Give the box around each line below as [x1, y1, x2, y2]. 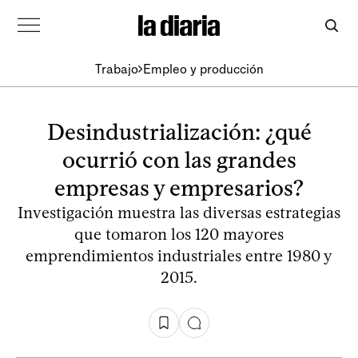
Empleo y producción [142, 61, 264, 77]
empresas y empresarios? [54, 174, 304, 201]
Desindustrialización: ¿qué [46, 118, 312, 145]
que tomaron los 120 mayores [74, 225, 284, 244]
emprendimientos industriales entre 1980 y [26, 246, 332, 265]
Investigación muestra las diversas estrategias [18, 203, 340, 222]
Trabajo [94, 61, 138, 77]
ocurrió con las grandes [62, 146, 296, 173]
